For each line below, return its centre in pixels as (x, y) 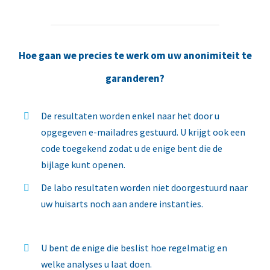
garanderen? (135, 79)
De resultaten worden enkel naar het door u (130, 116)
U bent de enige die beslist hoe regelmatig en (134, 247)
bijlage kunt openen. (83, 165)
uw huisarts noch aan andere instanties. (122, 204)
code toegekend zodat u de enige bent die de (132, 149)
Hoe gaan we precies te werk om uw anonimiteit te (135, 56)
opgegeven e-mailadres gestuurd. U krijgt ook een (143, 132)
